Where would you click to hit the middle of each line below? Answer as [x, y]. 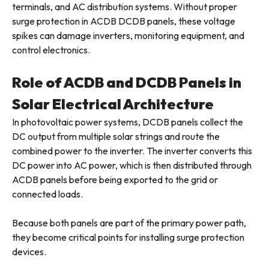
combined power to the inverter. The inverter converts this [132, 151]
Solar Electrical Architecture [113, 104]
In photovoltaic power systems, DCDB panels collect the [128, 122]
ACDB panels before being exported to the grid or [115, 180]
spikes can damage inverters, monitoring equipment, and [128, 36]
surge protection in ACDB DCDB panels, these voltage [124, 21]
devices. [29, 252]
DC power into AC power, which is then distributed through [132, 165]
